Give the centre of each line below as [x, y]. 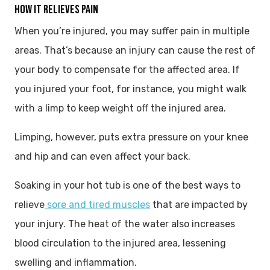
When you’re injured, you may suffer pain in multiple [132, 31]
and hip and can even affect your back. [102, 156]
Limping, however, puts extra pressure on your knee [131, 137]
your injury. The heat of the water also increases [125, 224]
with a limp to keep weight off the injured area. [120, 108]
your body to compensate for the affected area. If [127, 69]
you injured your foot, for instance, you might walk [130, 89]
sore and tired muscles [97, 204]
